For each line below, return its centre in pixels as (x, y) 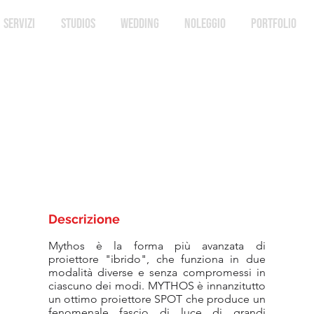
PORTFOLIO (274, 24)
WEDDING (140, 24)
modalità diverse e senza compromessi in (157, 272)
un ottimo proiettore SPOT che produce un (157, 299)
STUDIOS (78, 24)
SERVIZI (19, 24)
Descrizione (84, 219)
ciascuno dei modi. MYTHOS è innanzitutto (157, 286)
